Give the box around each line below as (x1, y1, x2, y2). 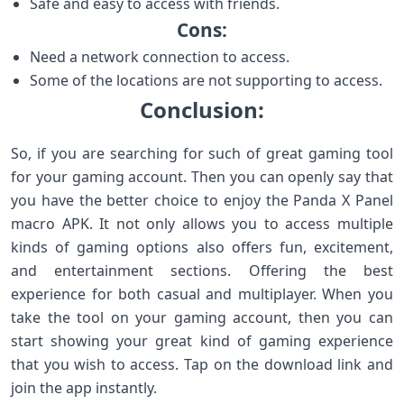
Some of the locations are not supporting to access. (29, 70, 382, 90)
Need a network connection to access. (29, 47, 289, 67)
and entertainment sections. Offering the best (11, 261, 393, 280)
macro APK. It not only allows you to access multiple (11, 214, 393, 234)
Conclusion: (140, 95, 264, 124)
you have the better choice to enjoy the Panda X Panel (11, 190, 393, 210)
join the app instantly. (11, 378, 157, 398)
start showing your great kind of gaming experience (11, 331, 393, 351)
